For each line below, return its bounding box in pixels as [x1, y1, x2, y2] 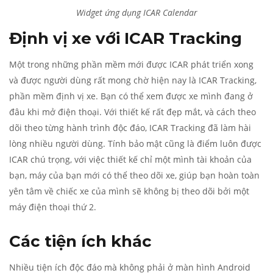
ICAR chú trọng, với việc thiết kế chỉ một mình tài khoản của [9, 154, 252, 165]
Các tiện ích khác [9, 232, 152, 251]
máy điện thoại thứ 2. [9, 201, 96, 213]
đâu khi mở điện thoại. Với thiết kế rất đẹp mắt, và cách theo [9, 106, 256, 118]
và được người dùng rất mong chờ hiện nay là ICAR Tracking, [9, 74, 257, 86]
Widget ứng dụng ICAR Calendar [76, 7, 197, 18]
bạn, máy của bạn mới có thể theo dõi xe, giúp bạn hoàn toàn [9, 169, 260, 181]
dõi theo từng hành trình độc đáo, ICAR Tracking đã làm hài [9, 122, 251, 133]
